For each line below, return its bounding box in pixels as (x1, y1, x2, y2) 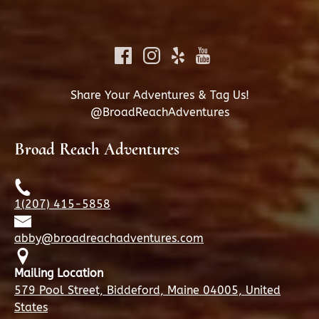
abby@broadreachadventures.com (14, 231, 204, 246)
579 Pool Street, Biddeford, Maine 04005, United (14, 283, 281, 298)
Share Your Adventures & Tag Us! (70, 88, 249, 102)
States (14, 300, 48, 315)
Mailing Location (14, 266, 103, 281)
